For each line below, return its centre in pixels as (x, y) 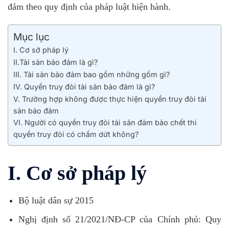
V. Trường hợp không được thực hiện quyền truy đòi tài (110, 99)
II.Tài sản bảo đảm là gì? (55, 62)
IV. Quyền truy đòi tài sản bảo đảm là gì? (84, 86)
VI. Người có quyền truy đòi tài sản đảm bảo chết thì (105, 122)
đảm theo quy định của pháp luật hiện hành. (89, 7)
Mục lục (31, 37)
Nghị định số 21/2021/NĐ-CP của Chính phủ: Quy (120, 219)
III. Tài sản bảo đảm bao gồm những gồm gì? (91, 74)
